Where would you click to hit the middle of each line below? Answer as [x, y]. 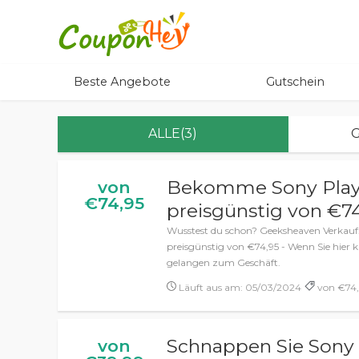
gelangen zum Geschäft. [224, 262]
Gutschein [295, 82]
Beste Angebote [122, 82]
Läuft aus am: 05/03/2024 [239, 287]
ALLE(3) [173, 133]
